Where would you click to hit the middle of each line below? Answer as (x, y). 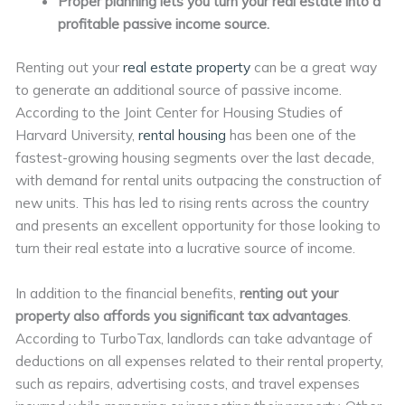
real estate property (187, 67)
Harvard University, (77, 135)
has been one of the (292, 135)
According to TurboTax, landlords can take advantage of (194, 338)
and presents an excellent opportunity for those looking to (198, 226)
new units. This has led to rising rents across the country (193, 203)
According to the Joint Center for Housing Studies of (179, 113)
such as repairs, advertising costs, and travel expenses (188, 383)
